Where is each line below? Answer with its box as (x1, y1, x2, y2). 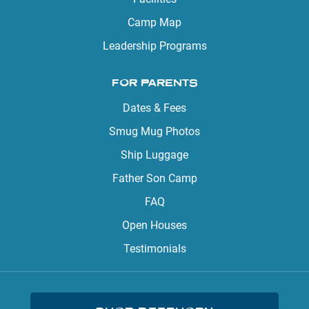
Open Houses (122, 218, 187, 232)
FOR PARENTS (111, 76, 198, 88)
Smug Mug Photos (109, 124, 200, 138)
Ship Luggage (121, 148, 188, 161)
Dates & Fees (123, 101, 186, 114)
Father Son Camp (112, 171, 197, 185)
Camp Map (128, 15, 181, 29)
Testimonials (123, 241, 186, 255)
